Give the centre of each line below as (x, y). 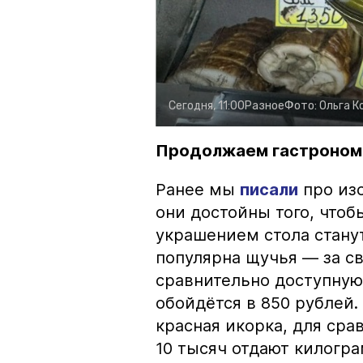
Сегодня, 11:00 (207, 105)
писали (269, 189)
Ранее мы (198, 189)
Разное (265, 105)
